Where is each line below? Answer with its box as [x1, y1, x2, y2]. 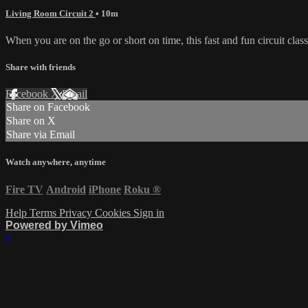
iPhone [89, 183, 121, 195]
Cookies [95, 206, 133, 219]
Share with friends [5, 62, 76, 73]
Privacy [59, 206, 95, 219]
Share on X [6, 115, 56, 127]
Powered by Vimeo [5, 219, 103, 231]
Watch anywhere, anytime [5, 157, 106, 168]
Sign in [133, 206, 164, 219]
